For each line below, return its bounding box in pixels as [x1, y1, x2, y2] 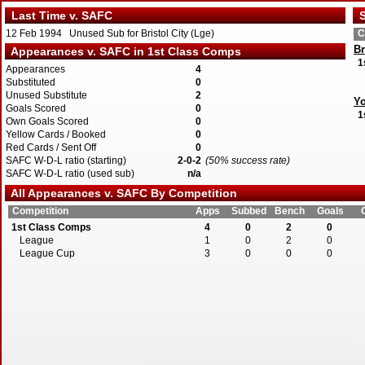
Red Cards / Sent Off [6, 142, 96, 153]
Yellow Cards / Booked [6, 129, 106, 140]
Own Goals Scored [6, 116, 89, 127]
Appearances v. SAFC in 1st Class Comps [5, 45, 241, 58]
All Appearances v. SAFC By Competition [5, 187, 237, 200]
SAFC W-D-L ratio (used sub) [6, 168, 134, 179]
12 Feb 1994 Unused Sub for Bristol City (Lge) [6, 28, 214, 39]
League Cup [20, 248, 75, 259]
